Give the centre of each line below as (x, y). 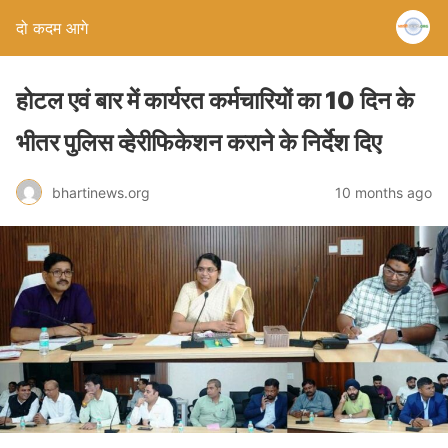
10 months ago (383, 192)
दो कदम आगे (52, 28)
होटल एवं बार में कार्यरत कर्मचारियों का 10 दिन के (215, 100)
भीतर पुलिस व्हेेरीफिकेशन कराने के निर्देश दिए (198, 142)
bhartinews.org (101, 192)
